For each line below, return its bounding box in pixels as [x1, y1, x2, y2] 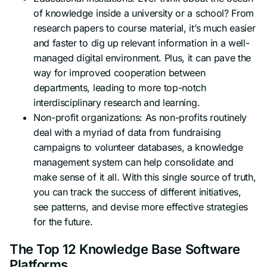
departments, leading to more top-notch [33, 81, 206, 94]
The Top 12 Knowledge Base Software [10, 241, 241, 257]
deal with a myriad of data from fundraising [33, 126, 221, 138]
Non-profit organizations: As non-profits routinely [33, 111, 247, 123]
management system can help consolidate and [33, 156, 234, 168]
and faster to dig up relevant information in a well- [33, 36, 250, 49]
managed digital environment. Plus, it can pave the [33, 51, 251, 64]
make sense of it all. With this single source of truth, [33, 170, 256, 183]
